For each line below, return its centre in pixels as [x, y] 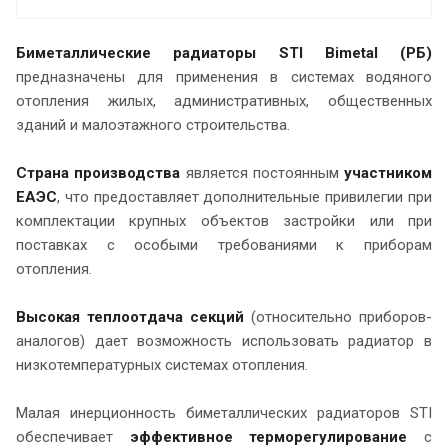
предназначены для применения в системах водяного [224, 77]
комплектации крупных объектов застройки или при [224, 221]
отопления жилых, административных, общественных [224, 101]
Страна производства [98, 173]
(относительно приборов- [341, 317]
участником [388, 173]
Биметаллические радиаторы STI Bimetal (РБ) [224, 53]
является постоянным [262, 173]
